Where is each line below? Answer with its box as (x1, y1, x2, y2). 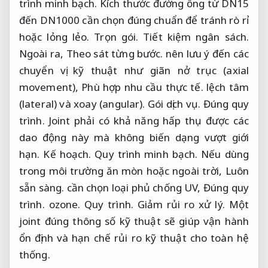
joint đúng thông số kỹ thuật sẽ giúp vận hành (19, 214, 249, 229)
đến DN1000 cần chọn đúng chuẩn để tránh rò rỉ (19, 13, 249, 28)
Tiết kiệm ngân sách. (143, 30, 249, 44)
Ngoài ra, (19, 47, 66, 61)
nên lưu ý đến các (163, 47, 249, 61)
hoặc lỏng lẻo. (19, 30, 95, 44)
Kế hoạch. (43, 147, 92, 162)
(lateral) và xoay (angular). (19, 97, 148, 111)
